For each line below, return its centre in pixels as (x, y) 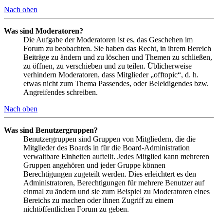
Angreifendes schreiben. (61, 92)
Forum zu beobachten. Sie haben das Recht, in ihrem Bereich (117, 48)
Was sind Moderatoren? (44, 31)
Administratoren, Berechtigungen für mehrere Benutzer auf (114, 182)
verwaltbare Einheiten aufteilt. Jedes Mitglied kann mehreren (116, 156)
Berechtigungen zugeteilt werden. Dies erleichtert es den (110, 174)
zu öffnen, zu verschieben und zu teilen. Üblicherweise (108, 66)
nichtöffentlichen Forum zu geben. (76, 209)
